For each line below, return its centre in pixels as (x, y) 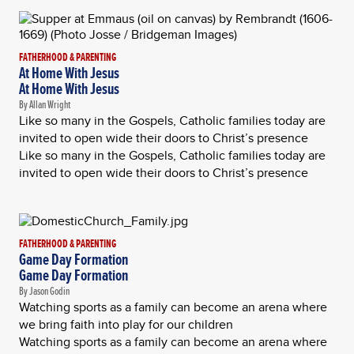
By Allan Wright (45, 104)
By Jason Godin (44, 291)
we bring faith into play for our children (126, 324)
